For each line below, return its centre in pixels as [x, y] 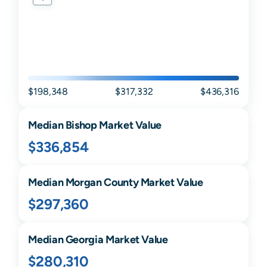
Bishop [81, 125]
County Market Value [152, 182]
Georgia [84, 240]
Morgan [83, 182]
